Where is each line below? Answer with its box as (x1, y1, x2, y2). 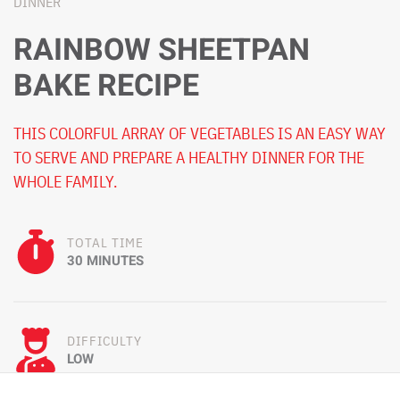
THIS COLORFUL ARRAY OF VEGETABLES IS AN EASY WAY (13, 122, 386, 144)
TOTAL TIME (67, 233, 144, 251)
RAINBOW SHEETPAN (13, 27, 310, 72)
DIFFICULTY (67, 331, 142, 349)
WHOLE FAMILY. (13, 171, 117, 192)
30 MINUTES (67, 250, 144, 271)
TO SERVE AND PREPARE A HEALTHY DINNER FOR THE (13, 146, 364, 168)
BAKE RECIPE (13, 62, 199, 108)
